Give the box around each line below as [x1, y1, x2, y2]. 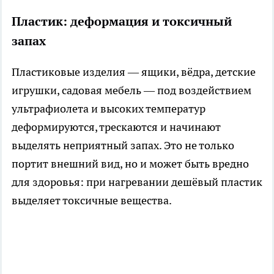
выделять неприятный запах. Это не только [12, 138, 234, 152]
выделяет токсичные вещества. [12, 193, 172, 207]
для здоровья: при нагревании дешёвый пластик [12, 174, 262, 189]
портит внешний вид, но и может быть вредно [12, 156, 249, 171]
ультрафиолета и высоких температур [12, 101, 206, 116]
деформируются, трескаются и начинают [12, 119, 221, 134]
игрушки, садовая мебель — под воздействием [12, 83, 251, 97]
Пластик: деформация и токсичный [12, 13, 232, 29]
